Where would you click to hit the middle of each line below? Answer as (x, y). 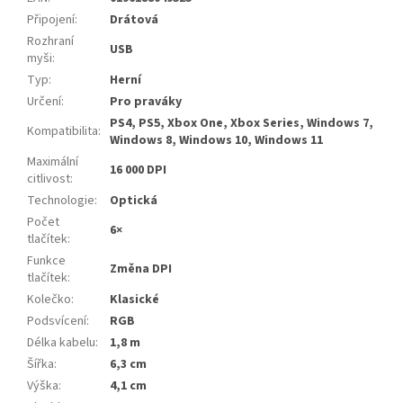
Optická (134, 201)
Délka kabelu (61, 343)
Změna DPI (141, 269)
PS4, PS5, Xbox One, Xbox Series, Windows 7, (242, 124)
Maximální (53, 162)
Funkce (46, 261)
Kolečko (49, 300)
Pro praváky (146, 102)
